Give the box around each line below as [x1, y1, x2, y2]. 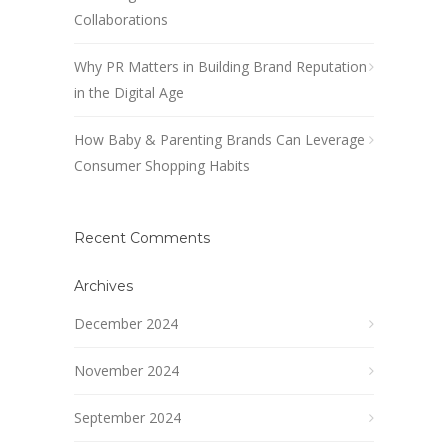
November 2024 [74, 360, 179, 380]
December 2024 [74, 313, 178, 333]
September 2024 [74, 407, 181, 427]
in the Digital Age [74, 82, 184, 102]
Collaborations [74, 9, 168, 29]
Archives [74, 276, 133, 295]
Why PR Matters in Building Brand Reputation [74, 56, 367, 76]
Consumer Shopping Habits [74, 155, 250, 175]
